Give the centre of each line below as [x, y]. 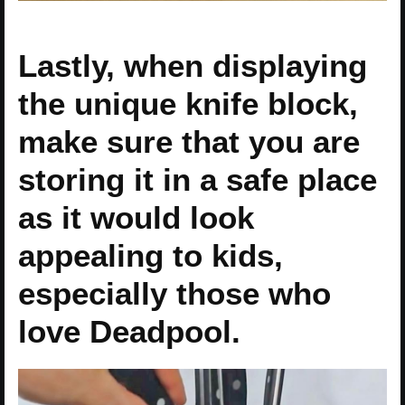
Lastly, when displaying [193, 65]
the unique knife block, [188, 103]
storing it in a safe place [198, 179]
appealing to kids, [151, 255]
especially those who [174, 293]
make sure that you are [189, 141]
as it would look [136, 217]
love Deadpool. [129, 331]
